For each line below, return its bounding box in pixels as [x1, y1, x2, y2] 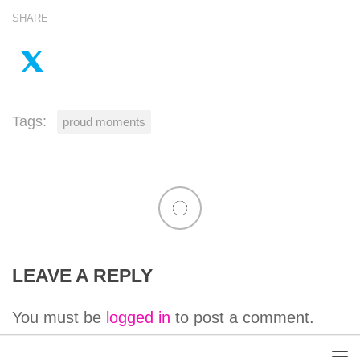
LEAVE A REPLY [12, 265, 153, 286]
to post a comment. [170, 308, 314, 326]
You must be [12, 308, 106, 326]
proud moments [63, 114, 145, 129]
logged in [106, 308, 170, 326]
